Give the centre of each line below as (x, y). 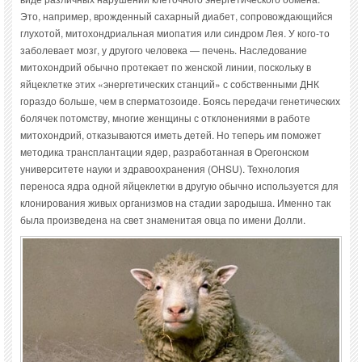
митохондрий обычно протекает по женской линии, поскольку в (166, 67)
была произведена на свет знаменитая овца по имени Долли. (163, 220)
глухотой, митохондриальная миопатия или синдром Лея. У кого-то (175, 33)
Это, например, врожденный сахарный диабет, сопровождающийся (177, 16)
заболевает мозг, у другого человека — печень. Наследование (164, 50)
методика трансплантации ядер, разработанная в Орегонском (164, 152)
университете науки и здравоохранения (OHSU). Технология (160, 169)
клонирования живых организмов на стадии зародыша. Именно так (175, 203)
